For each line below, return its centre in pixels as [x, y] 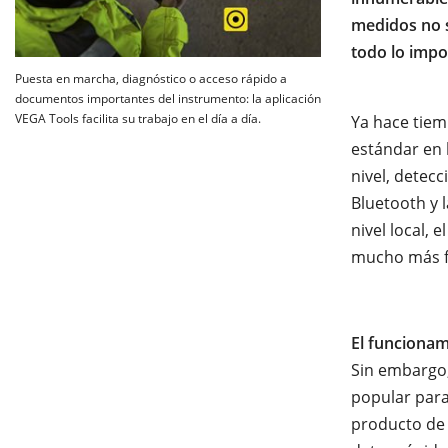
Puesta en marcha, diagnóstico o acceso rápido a [151, 78]
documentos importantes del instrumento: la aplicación [168, 98]
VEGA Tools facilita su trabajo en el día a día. [138, 118]
